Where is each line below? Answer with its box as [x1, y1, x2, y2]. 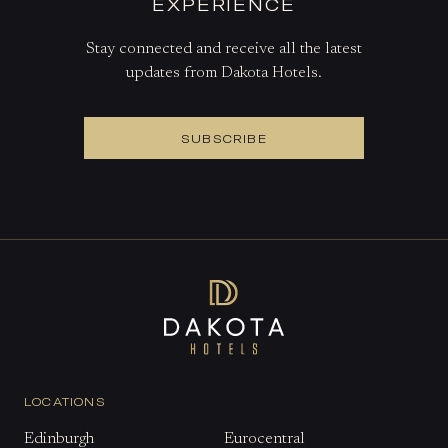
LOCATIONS [24, 394, 106, 409]
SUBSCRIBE [181, 130, 267, 145]
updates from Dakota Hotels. [125, 64, 322, 81]
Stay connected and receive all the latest [85, 40, 362, 57]
